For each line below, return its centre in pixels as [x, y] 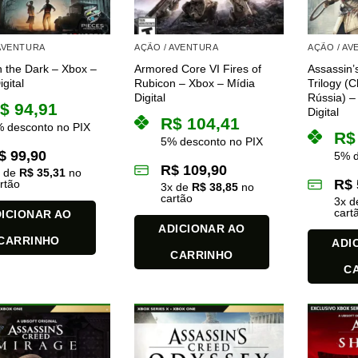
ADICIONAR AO [202, 228]
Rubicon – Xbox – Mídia [195, 83]
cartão [177, 198]
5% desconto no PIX [212, 141]
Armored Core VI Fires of [198, 68]
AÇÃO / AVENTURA [177, 48]
